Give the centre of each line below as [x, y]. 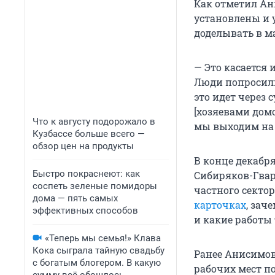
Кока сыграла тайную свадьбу [99, 250]
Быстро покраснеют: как [86, 174]
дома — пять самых [75, 198]
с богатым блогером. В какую [97, 263]
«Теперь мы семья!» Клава [103, 238]
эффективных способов [85, 211]
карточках [220, 205]
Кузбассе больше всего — [89, 134]
